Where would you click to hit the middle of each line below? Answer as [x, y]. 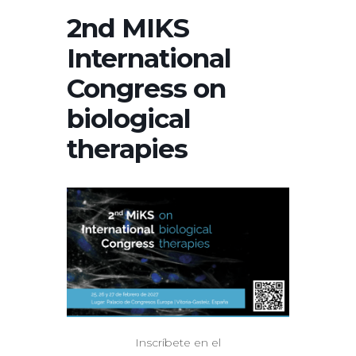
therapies [127, 148]
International [149, 58]
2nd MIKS [128, 27]
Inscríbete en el [178, 343]
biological [129, 118]
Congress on [146, 88]
